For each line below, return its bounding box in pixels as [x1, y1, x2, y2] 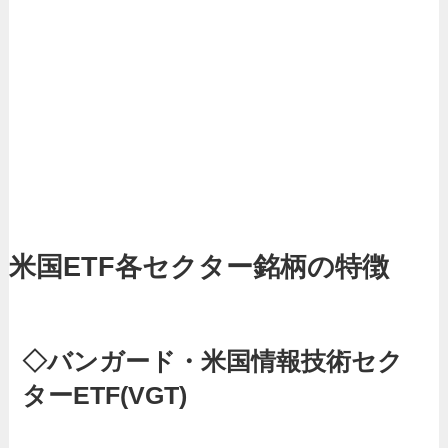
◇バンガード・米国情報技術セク [22, 347, 404, 375]
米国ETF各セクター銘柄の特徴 [8, 251, 389, 282]
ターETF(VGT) [22, 381, 188, 409]
